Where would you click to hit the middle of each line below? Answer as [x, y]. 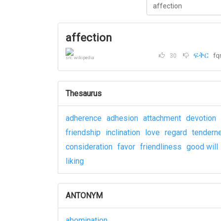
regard [176, 132]
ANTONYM [84, 196]
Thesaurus [84, 93]
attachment [162, 118]
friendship [83, 132]
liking [75, 161]
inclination [123, 132]
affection [89, 38]
